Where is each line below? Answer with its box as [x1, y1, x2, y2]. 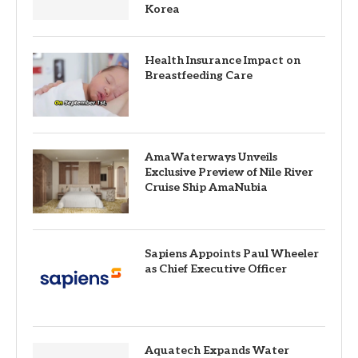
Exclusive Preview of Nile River [145, 165, 313, 179]
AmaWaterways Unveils [145, 149, 277, 164]
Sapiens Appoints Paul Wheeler [145, 246, 319, 261]
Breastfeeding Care [145, 68, 253, 82]
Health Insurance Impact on [145, 53, 300, 67]
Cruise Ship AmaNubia [145, 180, 268, 194]
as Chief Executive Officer [145, 261, 287, 276]
